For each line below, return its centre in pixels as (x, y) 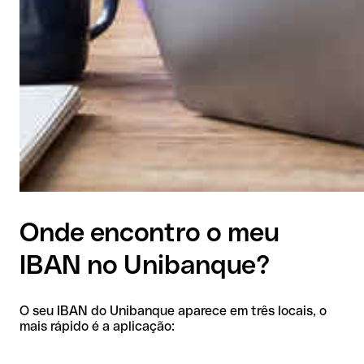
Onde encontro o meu (149, 232)
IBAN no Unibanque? (145, 265)
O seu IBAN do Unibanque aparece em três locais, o (173, 310)
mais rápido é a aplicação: (97, 326)
